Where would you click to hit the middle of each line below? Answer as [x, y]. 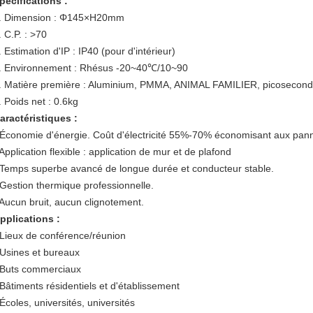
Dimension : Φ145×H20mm [64, 17]
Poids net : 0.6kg [41, 101]
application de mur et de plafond [159, 152]
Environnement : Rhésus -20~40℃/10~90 [96, 68]
